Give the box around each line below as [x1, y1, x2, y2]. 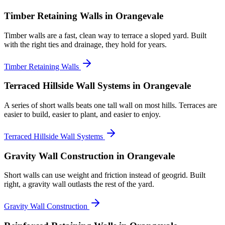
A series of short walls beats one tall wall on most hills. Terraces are [4, 101, 217, 109]
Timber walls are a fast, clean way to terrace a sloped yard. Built [4, 31, 206, 40]
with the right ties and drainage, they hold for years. [4, 40, 167, 49]
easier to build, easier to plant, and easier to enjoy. [4, 110, 161, 119]
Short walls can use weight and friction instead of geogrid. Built [4, 171, 205, 180]
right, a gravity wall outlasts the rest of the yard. [4, 180, 154, 189]
